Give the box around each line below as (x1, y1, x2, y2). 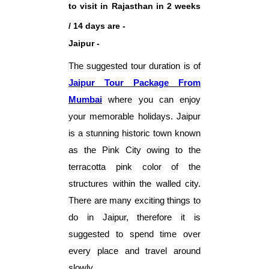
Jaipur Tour (68, 77, 133, 88)
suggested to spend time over (68, 229, 201, 239)
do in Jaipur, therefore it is (68, 212, 201, 222)
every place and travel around (68, 246, 201, 256)
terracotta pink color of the (68, 162, 201, 172)
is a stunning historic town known (68, 128, 201, 138)
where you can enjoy (108, 94, 201, 104)
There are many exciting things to (68, 195, 201, 205)
